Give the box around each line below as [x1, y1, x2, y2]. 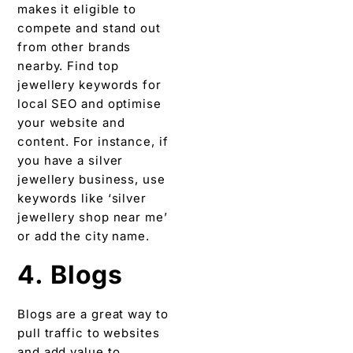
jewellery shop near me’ [17, 210, 168, 225]
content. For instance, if [17, 134, 169, 150]
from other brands [17, 39, 132, 55]
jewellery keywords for [17, 77, 162, 93]
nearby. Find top [17, 58, 119, 74]
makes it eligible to [17, 2, 136, 17]
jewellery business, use [17, 172, 165, 188]
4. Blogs [17, 258, 131, 290]
